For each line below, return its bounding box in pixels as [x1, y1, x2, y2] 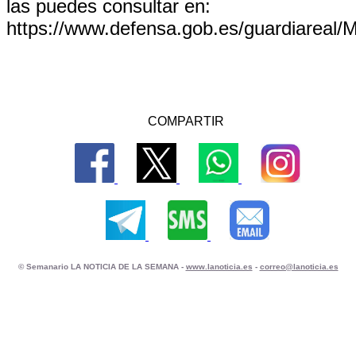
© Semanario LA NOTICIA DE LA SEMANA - [17, 262, 186, 271]
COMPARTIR [148, 114, 224, 128]
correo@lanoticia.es [259, 262, 339, 271]
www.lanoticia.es [185, 262, 253, 271]
